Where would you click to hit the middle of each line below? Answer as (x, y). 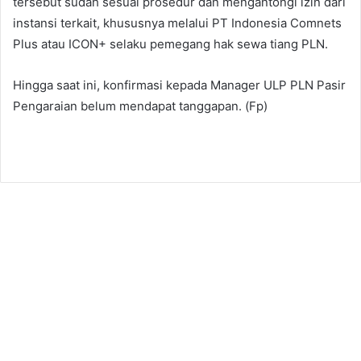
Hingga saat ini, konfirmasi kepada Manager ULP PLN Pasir (179, 85)
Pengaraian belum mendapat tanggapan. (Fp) (140, 106)
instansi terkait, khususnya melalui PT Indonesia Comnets (177, 23)
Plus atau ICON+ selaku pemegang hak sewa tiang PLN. (170, 44)
